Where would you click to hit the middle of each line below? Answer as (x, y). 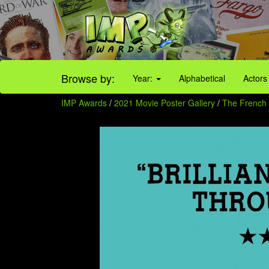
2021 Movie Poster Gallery (165, 103)
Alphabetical (202, 78)
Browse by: (88, 78)
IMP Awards (84, 103)
